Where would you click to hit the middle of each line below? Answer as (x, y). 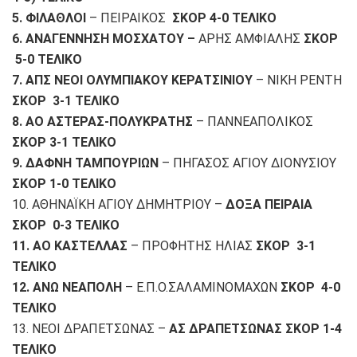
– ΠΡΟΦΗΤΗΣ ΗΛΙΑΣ (190, 246)
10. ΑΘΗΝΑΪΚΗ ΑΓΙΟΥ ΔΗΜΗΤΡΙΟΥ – (119, 205)
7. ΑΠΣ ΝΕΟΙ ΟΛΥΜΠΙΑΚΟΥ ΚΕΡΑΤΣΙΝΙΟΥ (132, 80)
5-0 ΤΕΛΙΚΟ (47, 60)
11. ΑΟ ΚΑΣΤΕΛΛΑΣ (70, 246)
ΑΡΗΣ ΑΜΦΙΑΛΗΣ (248, 39)
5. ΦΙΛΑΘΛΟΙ (49, 18)
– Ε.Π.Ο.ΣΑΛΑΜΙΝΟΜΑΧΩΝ (201, 288)
